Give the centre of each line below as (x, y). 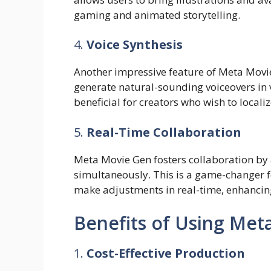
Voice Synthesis (135, 44)
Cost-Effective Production (166, 253)
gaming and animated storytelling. (157, 15)
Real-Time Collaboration (164, 132)
